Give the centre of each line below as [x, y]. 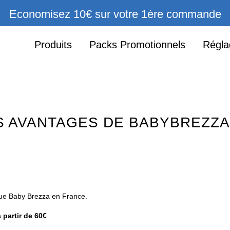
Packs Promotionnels [137, 45]
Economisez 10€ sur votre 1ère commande [115, 14]
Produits [53, 45]
